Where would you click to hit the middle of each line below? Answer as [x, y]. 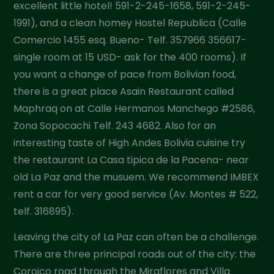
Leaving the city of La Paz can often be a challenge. [136, 237]
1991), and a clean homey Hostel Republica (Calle [130, 23]
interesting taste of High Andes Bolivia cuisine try [130, 143]
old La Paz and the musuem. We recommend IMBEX [136, 177]
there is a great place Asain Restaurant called [124, 91]
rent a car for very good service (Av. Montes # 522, [136, 194]
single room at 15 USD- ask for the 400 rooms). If [130, 57]
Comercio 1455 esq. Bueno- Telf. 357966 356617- [130, 40]
